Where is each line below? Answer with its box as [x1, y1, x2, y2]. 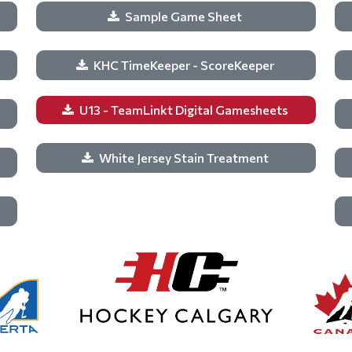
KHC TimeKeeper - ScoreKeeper [93, 57, 277, 72]
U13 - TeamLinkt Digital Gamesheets [79, 102, 290, 117]
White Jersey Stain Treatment [98, 150, 271, 165]
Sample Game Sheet [125, 9, 244, 24]
